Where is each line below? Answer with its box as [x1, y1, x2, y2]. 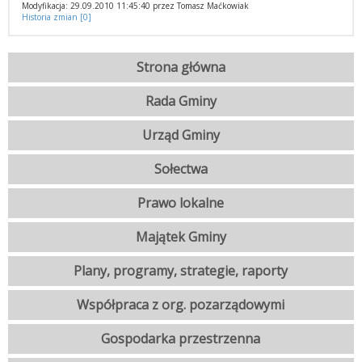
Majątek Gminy [136, 228, 226, 246]
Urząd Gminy [142, 126, 220, 144]
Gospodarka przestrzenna [101, 330, 261, 347]
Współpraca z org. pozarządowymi [77, 296, 285, 314]
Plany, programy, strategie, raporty [74, 262, 288, 280]
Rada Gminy [145, 92, 217, 110]
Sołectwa [154, 160, 208, 178]
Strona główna [137, 58, 225, 76]
